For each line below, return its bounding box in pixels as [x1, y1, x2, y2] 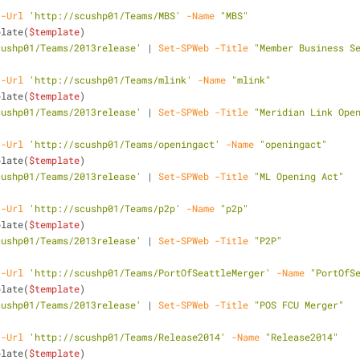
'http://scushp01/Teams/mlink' [29, 73, 192, 86]
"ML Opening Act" [254, 170, 344, 182]
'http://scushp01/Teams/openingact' [29, 137, 220, 150]
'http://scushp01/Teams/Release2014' [29, 330, 226, 343]
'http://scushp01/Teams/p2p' [29, 202, 181, 215]
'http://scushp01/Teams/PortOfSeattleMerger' [29, 266, 271, 279]
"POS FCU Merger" [254, 298, 344, 311]
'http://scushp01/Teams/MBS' [29, 9, 181, 22]
